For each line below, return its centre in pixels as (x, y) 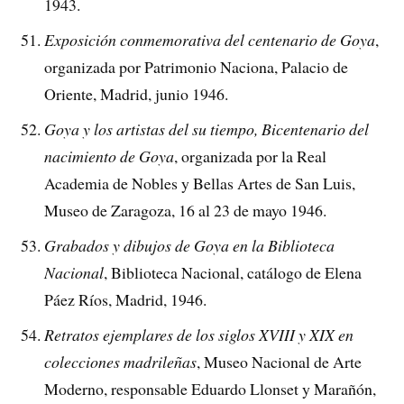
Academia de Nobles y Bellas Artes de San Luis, (200, 184)
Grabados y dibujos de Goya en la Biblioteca (190, 246)
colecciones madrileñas (121, 362)
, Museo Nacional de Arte (280, 362)
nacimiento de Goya (110, 156)
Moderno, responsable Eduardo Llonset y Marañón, (211, 389)
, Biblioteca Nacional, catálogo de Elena (233, 273)
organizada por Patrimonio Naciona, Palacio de (197, 67)
